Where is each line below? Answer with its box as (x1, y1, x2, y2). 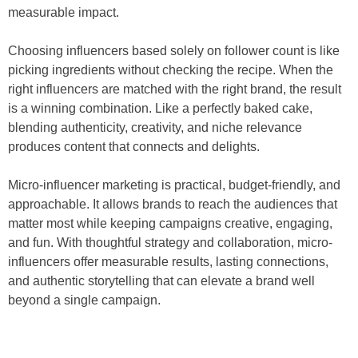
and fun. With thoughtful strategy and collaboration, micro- (8, 235, 332, 249)
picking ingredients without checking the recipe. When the (8, 62, 333, 77)
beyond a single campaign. (8, 292, 161, 307)
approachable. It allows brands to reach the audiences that (8, 197, 337, 211)
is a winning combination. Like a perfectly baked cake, (8, 101, 312, 115)
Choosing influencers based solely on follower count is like (8, 43, 340, 58)
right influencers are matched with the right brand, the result (8, 82, 341, 96)
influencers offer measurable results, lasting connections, (8, 254, 328, 268)
